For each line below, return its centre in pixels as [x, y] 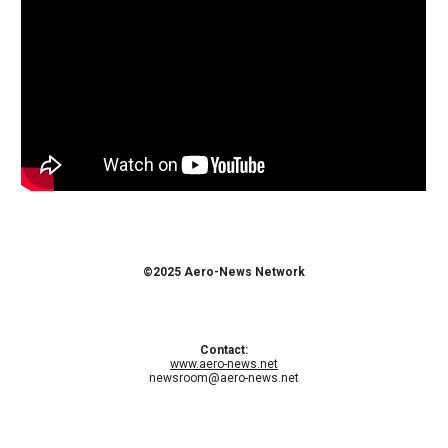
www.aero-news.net [224, 364]
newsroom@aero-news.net [224, 378]
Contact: [224, 350]
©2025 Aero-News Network [224, 272]
